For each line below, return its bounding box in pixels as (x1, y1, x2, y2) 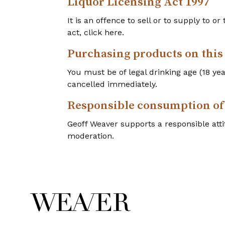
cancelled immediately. (67, 79, 158, 89)
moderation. (67, 131, 115, 141)
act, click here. (67, 28, 125, 37)
